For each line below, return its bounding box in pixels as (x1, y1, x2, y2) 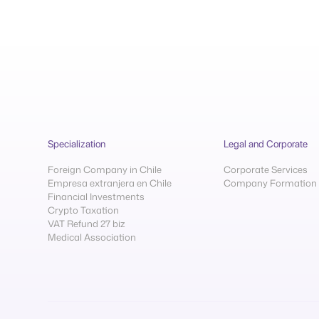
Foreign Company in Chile (48, 163, 162, 176)
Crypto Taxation (48, 204, 120, 216)
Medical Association (48, 231, 137, 244)
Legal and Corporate (223, 138, 308, 150)
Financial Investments (48, 190, 145, 203)
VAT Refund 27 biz (48, 217, 126, 230)
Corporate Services (223, 163, 308, 176)
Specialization (48, 138, 106, 150)
